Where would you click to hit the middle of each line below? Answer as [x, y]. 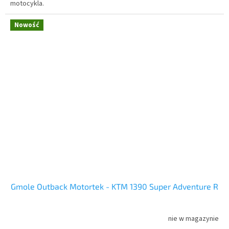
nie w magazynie [193, 219]
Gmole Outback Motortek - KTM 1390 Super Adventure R [114, 187]
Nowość [27, 25]
